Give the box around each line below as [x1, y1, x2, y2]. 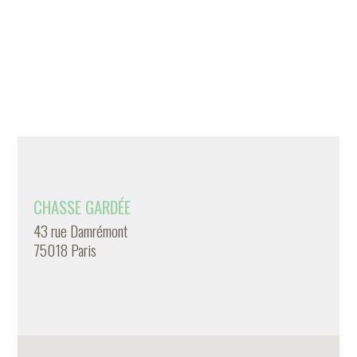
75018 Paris [33, 238, 97, 261]
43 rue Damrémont [33, 219, 128, 242]
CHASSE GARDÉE [33, 194, 131, 219]
